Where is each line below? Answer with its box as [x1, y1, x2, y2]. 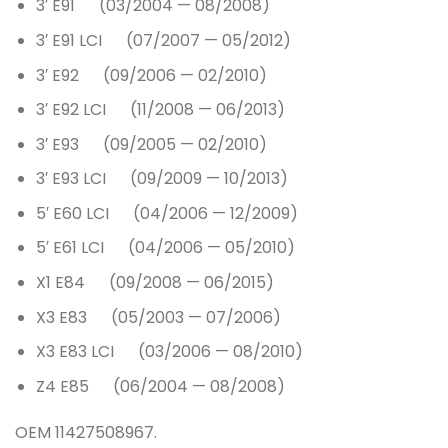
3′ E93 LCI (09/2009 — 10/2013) [35, 167, 288, 191]
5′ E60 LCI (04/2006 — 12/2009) [35, 201, 298, 225]
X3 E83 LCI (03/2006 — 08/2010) [35, 340, 303, 364]
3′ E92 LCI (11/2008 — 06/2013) [35, 98, 285, 122]
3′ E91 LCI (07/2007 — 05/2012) [35, 28, 291, 52]
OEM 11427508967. [15, 420, 157, 444]
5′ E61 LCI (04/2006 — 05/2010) [35, 236, 295, 260]
